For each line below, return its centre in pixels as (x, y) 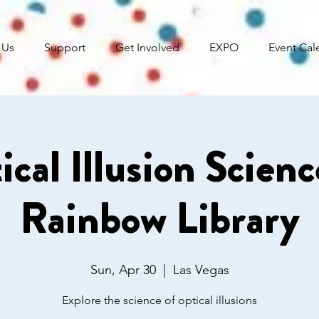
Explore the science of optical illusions (159, 300)
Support (65, 47)
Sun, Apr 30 (123, 270)
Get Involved (147, 47)
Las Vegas (201, 270)
